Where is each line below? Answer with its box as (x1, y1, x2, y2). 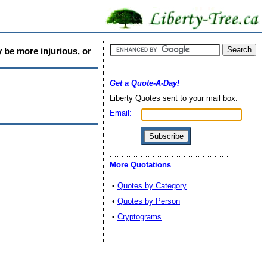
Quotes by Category (117, 181, 187, 190)
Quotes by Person (117, 197, 180, 206)
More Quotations (110, 160, 171, 169)
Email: (110, 108, 132, 117)
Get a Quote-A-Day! (110, 79, 179, 88)
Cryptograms (117, 212, 162, 221)
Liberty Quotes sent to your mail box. (110, 94, 238, 103)
